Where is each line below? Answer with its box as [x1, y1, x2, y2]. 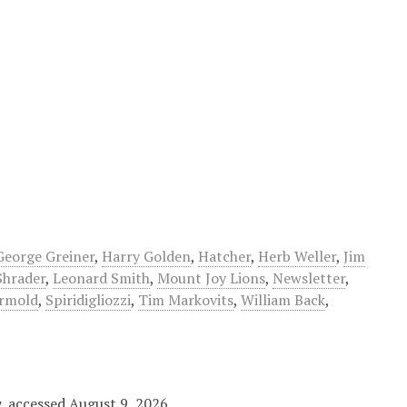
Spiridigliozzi [45, 290, 131, 310]
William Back [241, 290, 325, 310]
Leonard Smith [53, 268, 150, 288]
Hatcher [198, 246, 251, 266]
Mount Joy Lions [157, 268, 265, 288]
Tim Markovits [138, 290, 233, 310]
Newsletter [273, 268, 345, 288]
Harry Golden [102, 246, 191, 266]
